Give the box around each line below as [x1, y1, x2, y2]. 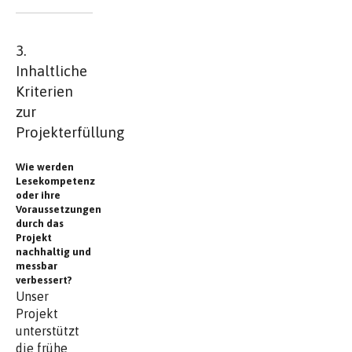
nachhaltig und [16, 246, 91, 258]
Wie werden [16, 161, 74, 174]
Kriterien [16, 82, 73, 100]
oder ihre [16, 189, 60, 202]
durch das [16, 218, 64, 230]
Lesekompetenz [16, 175, 95, 188]
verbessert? [16, 274, 72, 287]
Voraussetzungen [16, 203, 101, 216]
